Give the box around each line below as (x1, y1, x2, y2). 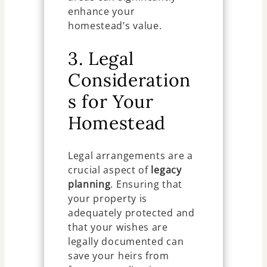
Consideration (67, 68, 191, 91)
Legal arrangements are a (67, 148, 193, 162)
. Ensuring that (110, 177, 182, 191)
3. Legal (67, 46, 134, 70)
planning (67, 177, 111, 191)
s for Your (67, 89, 154, 113)
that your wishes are (67, 220, 168, 234)
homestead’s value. (67, 18, 162, 32)
